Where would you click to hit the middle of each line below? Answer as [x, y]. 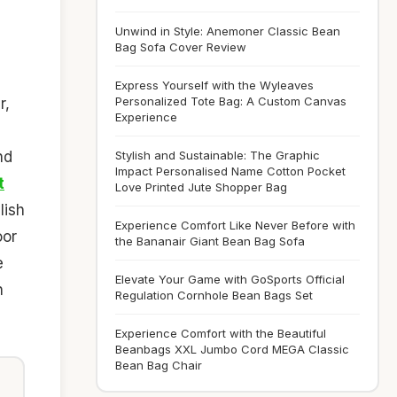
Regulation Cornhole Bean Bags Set [214, 295]
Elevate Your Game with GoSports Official [230, 279]
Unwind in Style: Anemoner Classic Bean [228, 31]
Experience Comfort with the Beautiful [221, 333]
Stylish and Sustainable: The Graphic [218, 155]
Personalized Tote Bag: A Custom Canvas [231, 101]
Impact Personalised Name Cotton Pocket [230, 171]
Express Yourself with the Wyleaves [214, 85]
